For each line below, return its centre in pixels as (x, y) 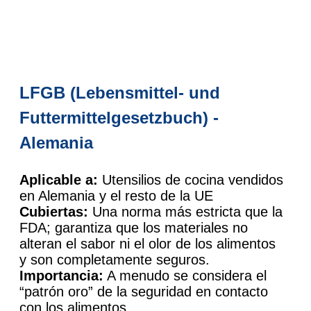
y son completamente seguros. (115, 259)
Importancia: (61, 275)
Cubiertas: (54, 211)
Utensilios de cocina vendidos (191, 179)
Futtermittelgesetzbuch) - (119, 117)
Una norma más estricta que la (185, 211)
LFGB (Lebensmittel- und (120, 92)
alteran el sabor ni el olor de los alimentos (148, 243)
